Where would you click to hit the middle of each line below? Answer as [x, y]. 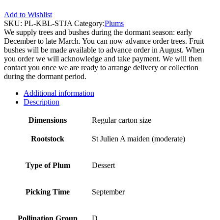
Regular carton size [122, 120]
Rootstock [48, 139]
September [108, 192]
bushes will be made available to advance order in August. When [104, 50]
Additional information [59, 93]
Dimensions [48, 120]
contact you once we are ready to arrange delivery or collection [101, 68]
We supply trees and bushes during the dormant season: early [98, 32]
